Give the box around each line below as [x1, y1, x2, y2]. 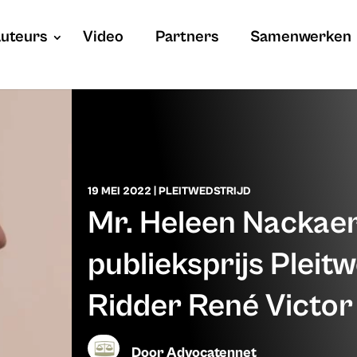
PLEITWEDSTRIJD [158, 185, 251, 198]
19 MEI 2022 [87, 185, 151, 198]
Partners [155, 28, 219, 46]
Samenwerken [250, 28, 352, 46]
